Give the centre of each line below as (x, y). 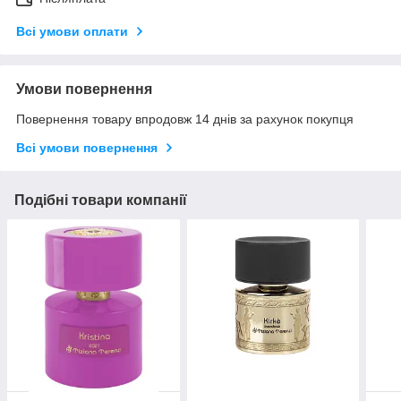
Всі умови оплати (72, 32)
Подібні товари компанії (101, 200)
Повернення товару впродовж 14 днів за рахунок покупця (185, 119)
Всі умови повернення (87, 148)
